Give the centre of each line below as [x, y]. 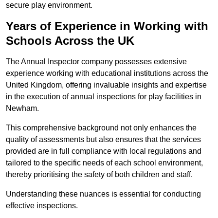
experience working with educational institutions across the [107, 73]
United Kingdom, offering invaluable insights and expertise [106, 85]
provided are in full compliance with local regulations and [104, 151]
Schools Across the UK [70, 41]
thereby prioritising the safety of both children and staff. [100, 175]
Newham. [23, 109]
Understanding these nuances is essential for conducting [103, 194]
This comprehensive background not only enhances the [101, 128]
